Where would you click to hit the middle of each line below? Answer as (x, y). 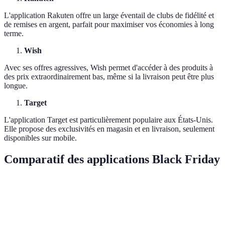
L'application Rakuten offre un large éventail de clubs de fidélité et (109, 16)
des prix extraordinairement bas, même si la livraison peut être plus (109, 77)
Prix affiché (30, 213)
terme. (14, 34)
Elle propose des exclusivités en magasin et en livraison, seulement (109, 129)
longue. (16, 86)
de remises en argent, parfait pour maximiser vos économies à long (109, 25)
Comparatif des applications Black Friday (112, 159)
